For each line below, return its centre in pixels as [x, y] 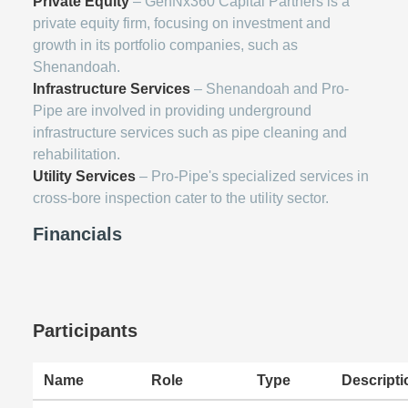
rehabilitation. [76, 154]
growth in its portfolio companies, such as [165, 45]
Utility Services [84, 176]
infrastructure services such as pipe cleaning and [190, 133]
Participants [85, 331]
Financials [77, 234]
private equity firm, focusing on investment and [182, 23]
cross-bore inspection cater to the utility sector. [181, 198]
